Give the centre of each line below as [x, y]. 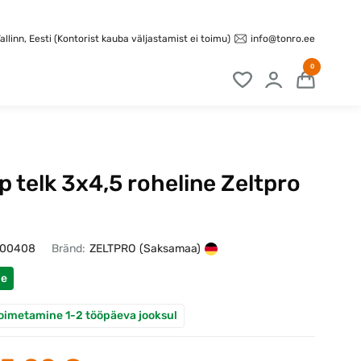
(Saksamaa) [170, 249]
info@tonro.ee [282, 38]
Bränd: [68, 249]
